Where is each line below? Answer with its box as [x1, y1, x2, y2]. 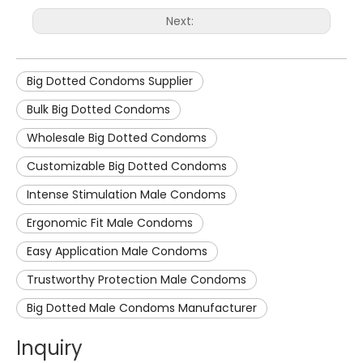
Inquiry [16, 334, 83, 361]
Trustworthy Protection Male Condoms [27, 271, 246, 288]
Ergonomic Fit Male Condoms [27, 214, 193, 231]
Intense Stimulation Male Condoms [27, 186, 226, 203]
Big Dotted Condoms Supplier [27, 72, 193, 89]
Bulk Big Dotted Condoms [27, 100, 170, 117]
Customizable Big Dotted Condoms [27, 157, 227, 174]
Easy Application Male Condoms [27, 242, 207, 259]
